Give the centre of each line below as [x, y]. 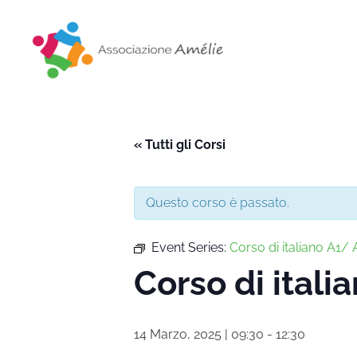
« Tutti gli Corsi [180, 144]
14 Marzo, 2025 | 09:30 [199, 334]
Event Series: [190, 247]
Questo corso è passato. [218, 202]
